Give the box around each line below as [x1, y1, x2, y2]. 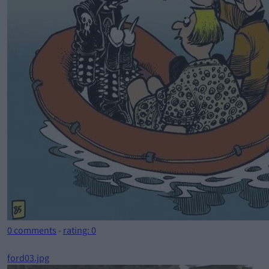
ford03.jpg [7, 252, 49, 265]
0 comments [7, 224, 56, 237]
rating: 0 [63, 224, 96, 237]
